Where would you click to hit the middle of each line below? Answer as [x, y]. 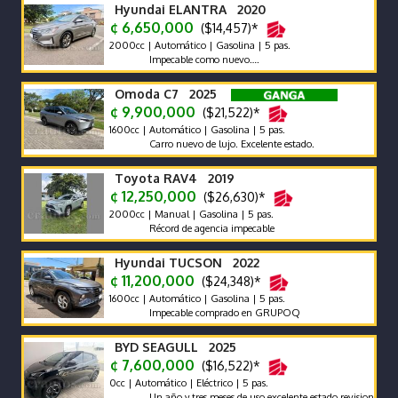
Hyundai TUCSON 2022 [187, 263]
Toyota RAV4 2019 [175, 178]
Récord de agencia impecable [186, 228]
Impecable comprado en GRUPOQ [199, 312]
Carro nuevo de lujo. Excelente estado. [206, 143]
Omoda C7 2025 [166, 94]
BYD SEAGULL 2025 [175, 347]
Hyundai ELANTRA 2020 [190, 9]
